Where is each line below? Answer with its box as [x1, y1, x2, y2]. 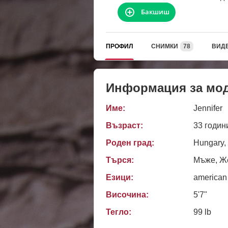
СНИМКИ [151, 42, 178, 50]
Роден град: [106, 138, 154, 147]
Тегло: [106, 208, 131, 217]
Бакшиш [141, 7, 169, 17]
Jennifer [193, 103, 222, 112]
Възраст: [106, 121, 143, 130]
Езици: [106, 173, 133, 182]
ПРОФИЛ [106, 42, 133, 50]
